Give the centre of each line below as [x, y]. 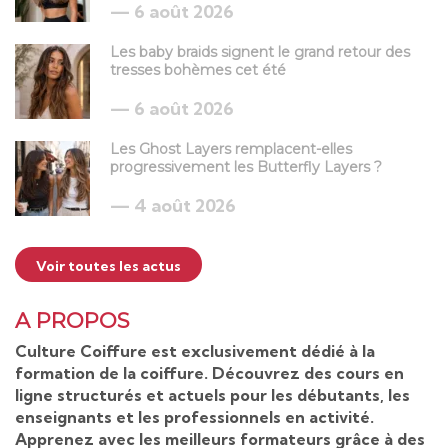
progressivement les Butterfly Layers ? [246, 167]
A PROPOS [72, 321]
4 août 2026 [183, 206]
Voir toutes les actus [108, 266]
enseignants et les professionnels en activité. [194, 417]
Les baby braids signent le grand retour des [260, 52]
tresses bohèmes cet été [198, 70]
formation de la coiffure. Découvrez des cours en [209, 373]
